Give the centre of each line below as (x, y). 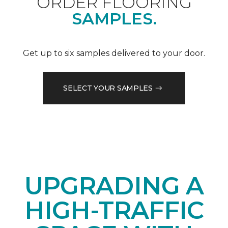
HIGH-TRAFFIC (114, 210)
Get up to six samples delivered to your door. (114, 53)
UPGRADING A (114, 186)
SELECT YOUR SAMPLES (108, 88)
